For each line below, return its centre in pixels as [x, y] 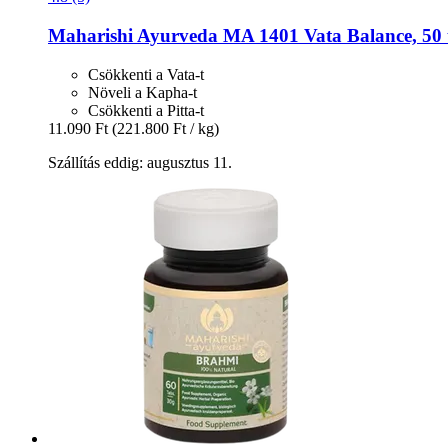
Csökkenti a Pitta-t [146, 110]
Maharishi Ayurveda [133, 35]
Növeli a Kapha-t [142, 92]
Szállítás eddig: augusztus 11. [140, 162]
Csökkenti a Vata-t [146, 74]
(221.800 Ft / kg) [165, 128]
